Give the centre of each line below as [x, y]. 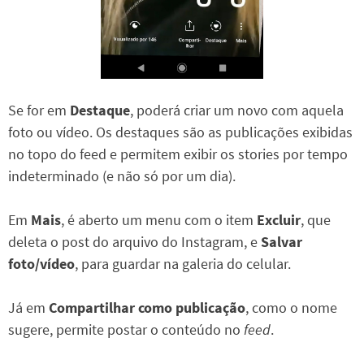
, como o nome [291, 308]
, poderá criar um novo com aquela [237, 110]
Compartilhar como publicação [147, 308]
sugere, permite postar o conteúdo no [126, 330]
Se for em [37, 110]
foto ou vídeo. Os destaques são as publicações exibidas [180, 132]
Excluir [277, 220]
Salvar [282, 242]
